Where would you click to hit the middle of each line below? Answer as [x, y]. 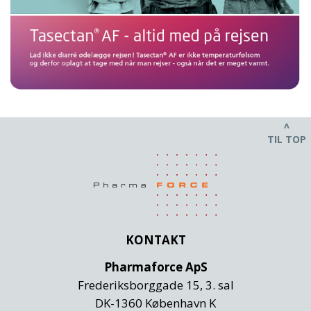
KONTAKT [155, 240]
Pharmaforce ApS [155, 267]
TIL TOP [287, 139]
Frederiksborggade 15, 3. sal [155, 285]
